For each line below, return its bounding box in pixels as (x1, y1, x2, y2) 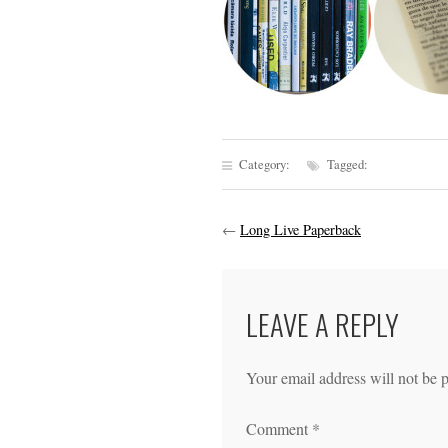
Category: (236, 155, 307, 173)
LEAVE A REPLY (246, 303, 399, 345)
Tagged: (324, 155, 368, 173)
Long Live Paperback (240, 220, 361, 239)
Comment (246, 418, 312, 439)
